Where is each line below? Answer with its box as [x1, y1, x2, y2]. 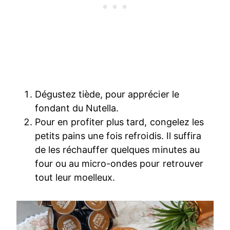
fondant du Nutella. [35, 103, 119, 114]
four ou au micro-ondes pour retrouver [35, 158, 203, 169]
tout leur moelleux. [35, 172, 118, 183]
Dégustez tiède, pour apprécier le [35, 89, 179, 100]
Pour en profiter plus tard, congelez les [35, 117, 204, 128]
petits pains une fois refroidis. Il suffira [35, 130, 201, 142]
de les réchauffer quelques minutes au [35, 144, 200, 156]
